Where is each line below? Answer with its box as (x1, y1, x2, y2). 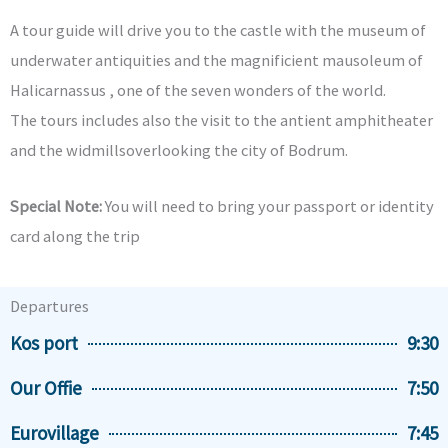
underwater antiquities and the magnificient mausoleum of (10, 49, 423, 70)
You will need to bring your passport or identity (102, 195, 434, 216)
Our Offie (10, 376, 82, 401)
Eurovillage (10, 421, 99, 446)
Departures (10, 296, 89, 317)
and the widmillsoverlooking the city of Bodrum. (10, 139, 348, 160)
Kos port (10, 331, 78, 356)
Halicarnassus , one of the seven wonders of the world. (10, 79, 386, 100)
